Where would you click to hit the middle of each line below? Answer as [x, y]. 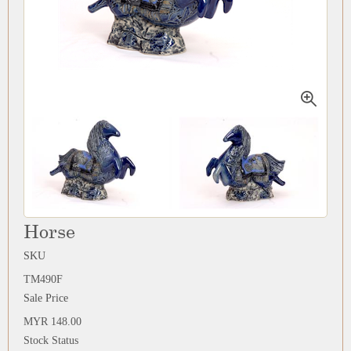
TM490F [43, 280]
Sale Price [45, 299]
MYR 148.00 [52, 322]
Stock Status [51, 341]
